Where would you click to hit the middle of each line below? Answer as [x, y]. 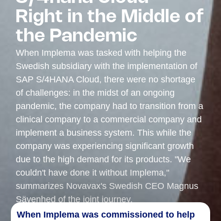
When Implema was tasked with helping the [101, 53]
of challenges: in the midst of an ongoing [95, 93]
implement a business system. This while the [104, 133]
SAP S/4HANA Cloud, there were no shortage [106, 80]
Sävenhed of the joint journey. [74, 200]
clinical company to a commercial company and [109, 120]
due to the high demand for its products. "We [104, 160]
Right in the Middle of [110, 18]
